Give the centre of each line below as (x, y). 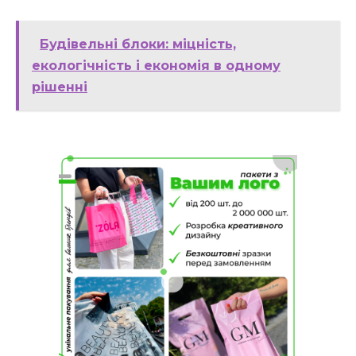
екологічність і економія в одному (156, 66)
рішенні (60, 87)
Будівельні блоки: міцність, (138, 44)
